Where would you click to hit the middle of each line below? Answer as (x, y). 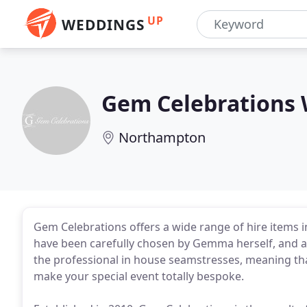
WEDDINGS (103, 25)
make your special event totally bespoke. (139, 276)
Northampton (162, 137)
